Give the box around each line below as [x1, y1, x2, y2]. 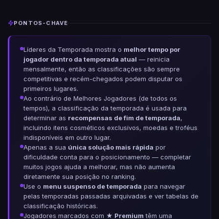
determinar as [23, 114, 68, 122]
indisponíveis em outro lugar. [23, 133, 111, 141]
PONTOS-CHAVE [14, 20, 68, 26]
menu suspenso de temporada [43, 182, 142, 190]
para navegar [142, 182, 185, 190]
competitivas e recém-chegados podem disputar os [23, 75, 182, 83]
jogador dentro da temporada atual [23, 55, 137, 63]
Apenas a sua [23, 143, 68, 151]
